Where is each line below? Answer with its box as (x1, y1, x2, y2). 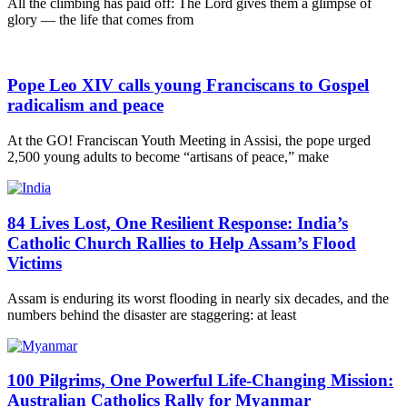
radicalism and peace (7, 95, 164, 115)
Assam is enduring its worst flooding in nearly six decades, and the (7, 290, 389, 306)
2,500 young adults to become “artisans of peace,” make (7, 149, 329, 165)
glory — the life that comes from (7, 11, 194, 27)
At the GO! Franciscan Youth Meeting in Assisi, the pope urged (7, 133, 371, 149)
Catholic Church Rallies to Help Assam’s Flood (7, 233, 356, 253)
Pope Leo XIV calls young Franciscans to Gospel (7, 75, 369, 95)
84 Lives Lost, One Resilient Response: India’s (7, 213, 348, 233)
